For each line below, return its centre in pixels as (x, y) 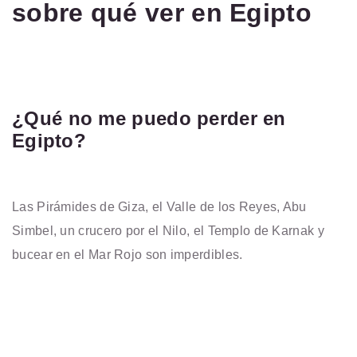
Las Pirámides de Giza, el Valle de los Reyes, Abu (159, 206)
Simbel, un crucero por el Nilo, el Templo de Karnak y (168, 230)
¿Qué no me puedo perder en (149, 118)
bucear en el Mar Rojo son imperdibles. (127, 254)
